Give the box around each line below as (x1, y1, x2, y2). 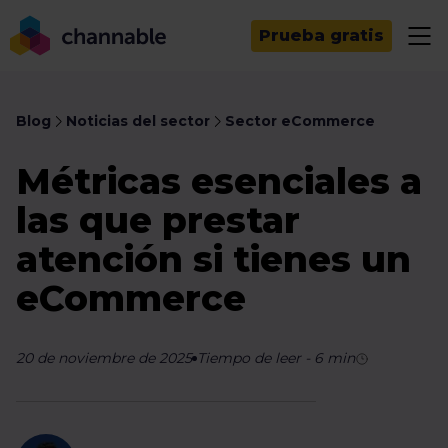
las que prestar (16, 198, 300, 242)
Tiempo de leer (197, 349, 301, 367)
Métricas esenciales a (16, 159, 422, 203)
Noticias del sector (66, 112, 210, 130)
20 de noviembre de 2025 (16, 349, 192, 367)
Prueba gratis (259, 26, 384, 45)
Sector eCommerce (225, 112, 375, 130)
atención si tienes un (16, 237, 411, 281)
